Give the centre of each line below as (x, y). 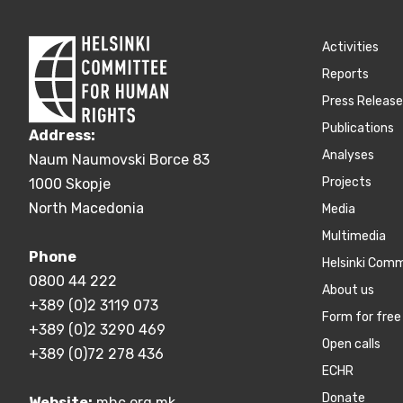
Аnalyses (348, 155)
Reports (345, 74)
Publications (358, 128)
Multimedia (354, 236)
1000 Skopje (70, 184)
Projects (347, 182)
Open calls (351, 344)
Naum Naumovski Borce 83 (119, 160)
